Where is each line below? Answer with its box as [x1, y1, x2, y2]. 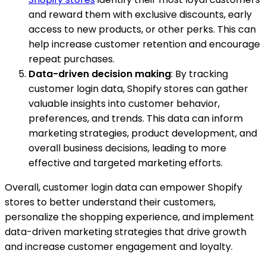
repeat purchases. [28, 52, 115, 66]
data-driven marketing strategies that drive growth [5, 224, 246, 239]
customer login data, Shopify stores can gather [28, 81, 248, 96]
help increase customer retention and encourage [28, 37, 260, 51]
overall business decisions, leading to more [28, 141, 226, 155]
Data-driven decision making [28, 66, 171, 81]
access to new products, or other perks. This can [28, 22, 256, 36]
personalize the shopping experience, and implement [5, 210, 254, 224]
